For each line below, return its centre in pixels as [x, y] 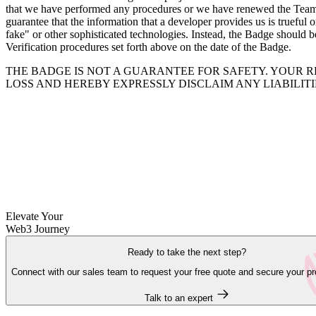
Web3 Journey [38, 229]
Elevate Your [34, 216]
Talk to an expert [178, 298]
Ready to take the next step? [187, 252]
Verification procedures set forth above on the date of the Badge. [148, 47]
